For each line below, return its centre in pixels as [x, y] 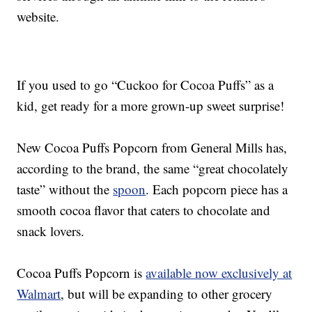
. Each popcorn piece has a [217, 189]
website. [38, 17]
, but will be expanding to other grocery [167, 294]
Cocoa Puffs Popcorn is [81, 273]
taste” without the [65, 189]
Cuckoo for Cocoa [166, 85]
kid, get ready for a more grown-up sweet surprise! [151, 106]
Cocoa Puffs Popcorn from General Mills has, [166, 148]
